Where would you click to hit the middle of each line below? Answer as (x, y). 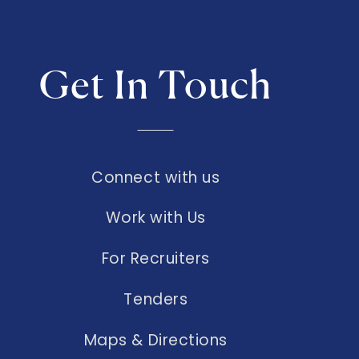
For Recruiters (156, 259)
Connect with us (156, 177)
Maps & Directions (155, 340)
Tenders (156, 300)
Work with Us (155, 218)
